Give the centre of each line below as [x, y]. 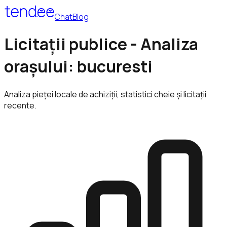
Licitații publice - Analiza [101, 44]
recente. [20, 105]
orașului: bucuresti [78, 67]
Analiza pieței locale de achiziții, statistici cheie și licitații [105, 94]
